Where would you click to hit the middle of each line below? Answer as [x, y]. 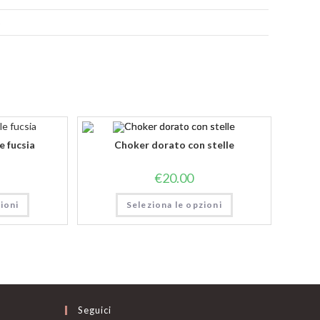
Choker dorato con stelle [174, 145]
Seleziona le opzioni [174, 205]
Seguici [95, 310]
